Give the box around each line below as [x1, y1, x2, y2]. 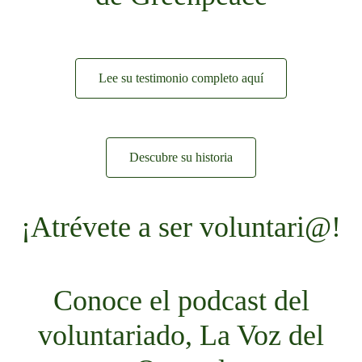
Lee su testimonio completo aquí [99, 71, 263, 86]
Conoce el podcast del [53, 284, 309, 318]
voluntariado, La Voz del [38, 319, 324, 352]
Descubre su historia [129, 150, 233, 165]
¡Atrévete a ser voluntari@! [21, 211, 341, 244]
